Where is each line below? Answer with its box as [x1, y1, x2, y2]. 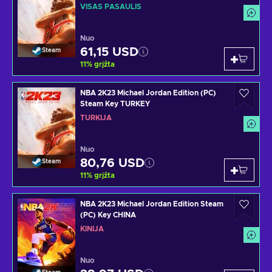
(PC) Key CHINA [80, 211, 136, 219]
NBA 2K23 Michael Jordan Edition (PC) [80, 89, 216, 97]
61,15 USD [80, 46, 138, 59]
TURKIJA [80, 114, 112, 122]
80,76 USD [80, 157, 144, 170]
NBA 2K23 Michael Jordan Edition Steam [80, 200, 223, 208]
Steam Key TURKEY [80, 100, 150, 108]
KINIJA [80, 225, 104, 233]
